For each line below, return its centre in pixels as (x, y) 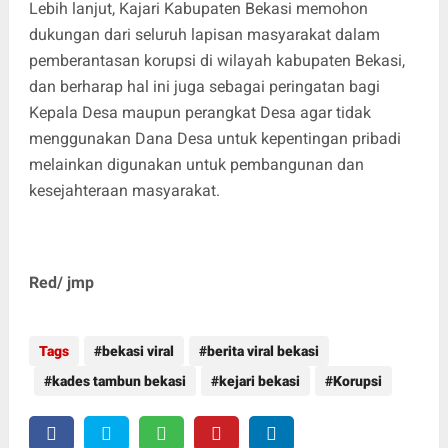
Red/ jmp (61, 283)
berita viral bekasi (262, 351)
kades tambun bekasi (118, 381)
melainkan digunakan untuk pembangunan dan (196, 165)
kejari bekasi (259, 381)
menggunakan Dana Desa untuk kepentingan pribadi (214, 139)
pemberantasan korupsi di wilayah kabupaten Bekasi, (216, 61)
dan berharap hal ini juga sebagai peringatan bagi (204, 87)
